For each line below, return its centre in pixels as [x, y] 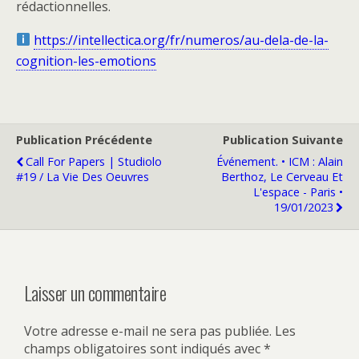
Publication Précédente [84, 139]
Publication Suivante [283, 139]
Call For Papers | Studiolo [94, 161]
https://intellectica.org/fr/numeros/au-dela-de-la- [182, 40]
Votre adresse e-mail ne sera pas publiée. [148, 331]
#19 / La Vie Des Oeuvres [83, 176]
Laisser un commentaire [95, 292]
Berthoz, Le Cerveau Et [282, 176]
